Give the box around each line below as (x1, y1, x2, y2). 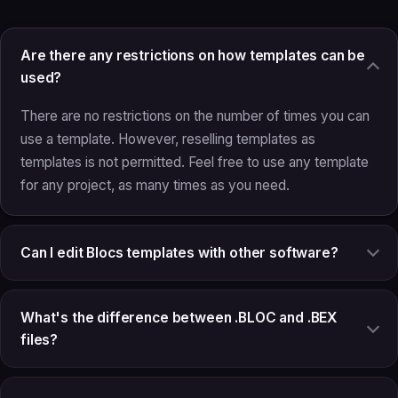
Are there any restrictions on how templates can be (20, 46, 366, 64)
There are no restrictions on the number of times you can (20, 107, 370, 124)
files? (20, 330, 59, 348)
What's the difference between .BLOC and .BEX (20, 308, 338, 326)
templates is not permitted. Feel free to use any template (20, 153, 369, 171)
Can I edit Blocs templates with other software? (20, 243, 338, 261)
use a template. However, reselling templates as (20, 130, 315, 147)
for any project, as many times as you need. (20, 176, 290, 194)
